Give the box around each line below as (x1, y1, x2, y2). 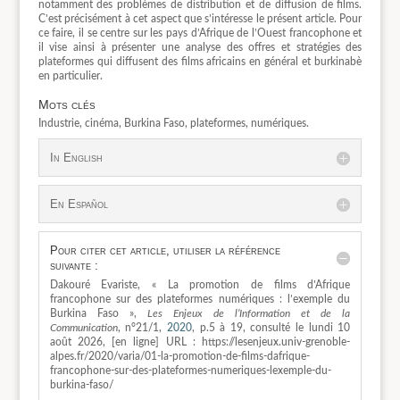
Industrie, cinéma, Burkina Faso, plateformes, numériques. (37, 118, 309, 129)
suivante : (49, 259, 98, 273)
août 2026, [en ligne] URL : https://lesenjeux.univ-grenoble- (49, 337, 351, 348)
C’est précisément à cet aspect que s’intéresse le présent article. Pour (37, 13, 362, 25)
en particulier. (37, 71, 103, 82)
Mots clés (37, 96, 96, 112)
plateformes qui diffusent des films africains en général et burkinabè (37, 56, 362, 68)
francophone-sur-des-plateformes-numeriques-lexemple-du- (49, 365, 331, 377)
